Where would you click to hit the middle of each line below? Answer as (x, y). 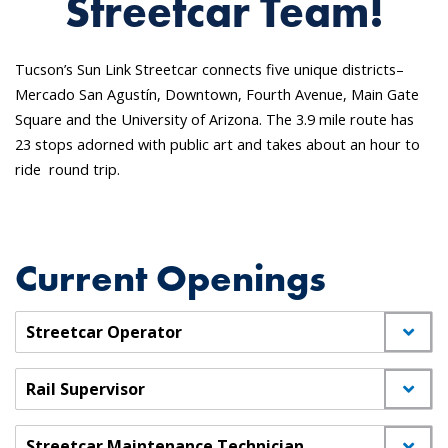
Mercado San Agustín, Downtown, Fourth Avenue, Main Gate (217, 95)
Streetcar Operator (104, 332)
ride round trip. (67, 170)
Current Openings (170, 278)
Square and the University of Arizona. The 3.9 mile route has (214, 120)
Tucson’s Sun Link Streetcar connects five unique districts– (209, 70)
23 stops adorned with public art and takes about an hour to (217, 145)
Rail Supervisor (85, 389)
